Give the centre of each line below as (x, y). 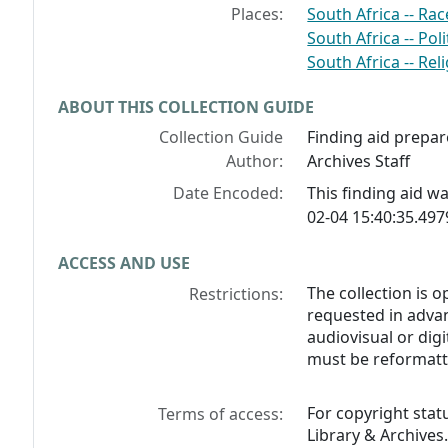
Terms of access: (221, 414)
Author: (255, 161)
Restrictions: (236, 294)
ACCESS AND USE (124, 263)
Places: (257, 14)
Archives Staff (359, 161)
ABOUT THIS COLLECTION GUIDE (186, 107)
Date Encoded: (228, 193)
